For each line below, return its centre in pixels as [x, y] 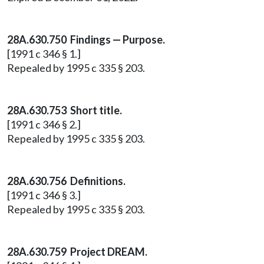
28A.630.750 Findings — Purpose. [86, 39]
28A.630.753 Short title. [65, 110]
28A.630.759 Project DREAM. [77, 252]
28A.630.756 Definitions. [66, 181]
